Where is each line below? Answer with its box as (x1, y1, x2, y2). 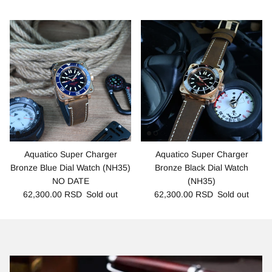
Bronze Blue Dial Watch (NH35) (10, 162, 131, 172)
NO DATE (52, 175, 89, 186)
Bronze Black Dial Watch (155, 162, 248, 172)
